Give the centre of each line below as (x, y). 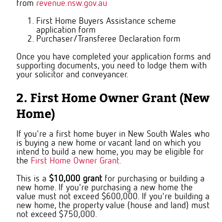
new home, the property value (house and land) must (113, 206)
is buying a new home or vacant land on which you (109, 143)
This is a (33, 179)
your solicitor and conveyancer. (72, 75)
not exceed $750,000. (57, 215)
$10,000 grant (76, 179)
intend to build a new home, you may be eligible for (110, 152)
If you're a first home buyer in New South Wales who (113, 135)
